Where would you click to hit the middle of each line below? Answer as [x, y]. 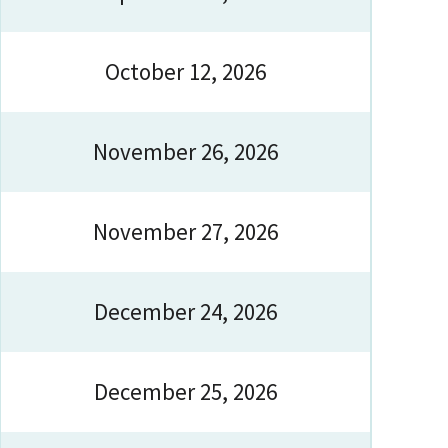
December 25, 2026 [185, 391]
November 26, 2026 [185, 151]
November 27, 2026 [185, 231]
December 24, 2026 [185, 311]
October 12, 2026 [185, 71]
